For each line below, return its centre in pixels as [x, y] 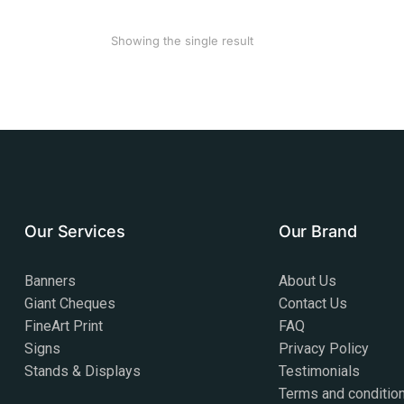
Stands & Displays [83, 372]
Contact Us [312, 304]
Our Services [75, 232]
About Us [307, 281]
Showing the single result [182, 41]
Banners [50, 281]
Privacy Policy [323, 349]
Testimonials [319, 372]
